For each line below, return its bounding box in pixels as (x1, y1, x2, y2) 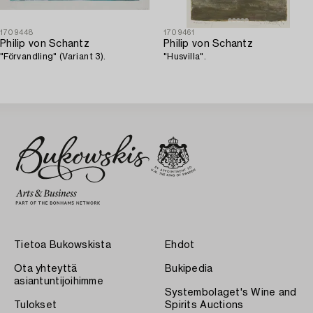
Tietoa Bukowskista (14, 240, 112, 250)
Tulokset (14, 300, 57, 310)
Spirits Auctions (165, 300, 244, 310)
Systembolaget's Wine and (165, 287, 297, 298)
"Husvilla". (163, 52, 206, 61)
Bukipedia (165, 263, 213, 274)
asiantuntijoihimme (14, 276, 104, 286)
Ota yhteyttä (14, 263, 78, 274)
